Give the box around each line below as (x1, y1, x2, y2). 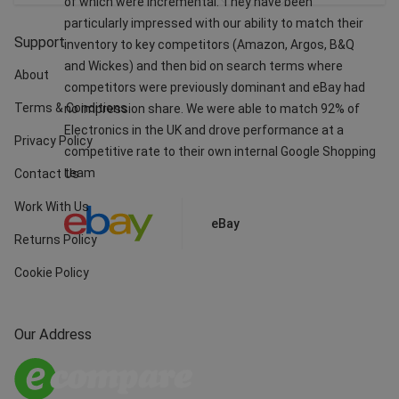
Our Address (14, 326, 92, 344)
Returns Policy (14, 232, 97, 248)
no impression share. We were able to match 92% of (64, 102, 360, 117)
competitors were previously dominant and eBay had (64, 80, 365, 95)
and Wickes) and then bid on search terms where (64, 59, 343, 74)
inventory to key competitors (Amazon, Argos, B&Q (64, 37, 354, 53)
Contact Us (14, 167, 79, 182)
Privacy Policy (14, 134, 93, 149)
